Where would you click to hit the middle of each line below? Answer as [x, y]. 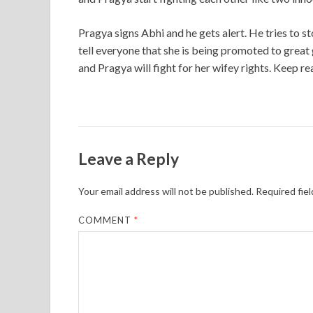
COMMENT [107, 220]
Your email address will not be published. [166, 191]
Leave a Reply [129, 158]
